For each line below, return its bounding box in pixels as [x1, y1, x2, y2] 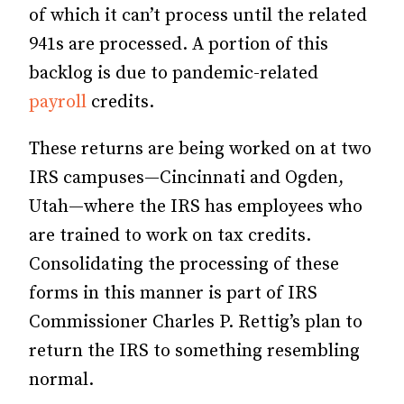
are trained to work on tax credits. [29, 225, 311, 247]
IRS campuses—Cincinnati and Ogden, [29, 167, 344, 189]
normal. [29, 369, 94, 391]
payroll [29, 91, 87, 114]
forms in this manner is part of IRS [29, 282, 317, 305]
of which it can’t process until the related [29, 5, 367, 27]
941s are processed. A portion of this [29, 33, 328, 56]
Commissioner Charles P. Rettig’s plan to [29, 311, 363, 334]
